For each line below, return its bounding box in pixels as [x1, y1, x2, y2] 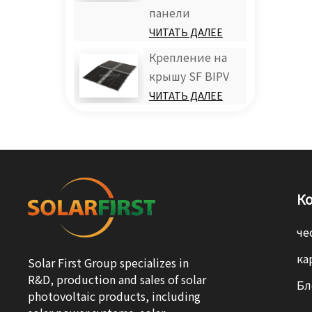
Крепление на [148, 51, 227, 65]
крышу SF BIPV [148, 70, 229, 84]
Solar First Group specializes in [28, 256, 189, 270]
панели [148, 6, 190, 20]
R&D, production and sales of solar [28, 273, 207, 287]
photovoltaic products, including [28, 290, 201, 304]
